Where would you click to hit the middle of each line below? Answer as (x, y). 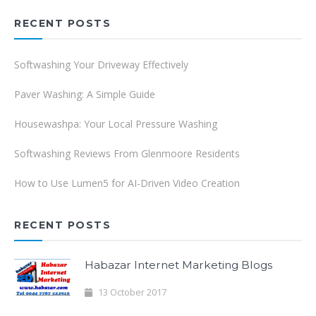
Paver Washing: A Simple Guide (85, 94)
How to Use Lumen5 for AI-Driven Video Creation (127, 183)
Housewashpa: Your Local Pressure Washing (116, 123)
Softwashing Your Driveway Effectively (101, 64)
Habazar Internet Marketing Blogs (178, 265)
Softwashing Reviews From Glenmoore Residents (127, 153)
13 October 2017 (131, 292)
